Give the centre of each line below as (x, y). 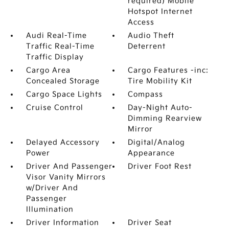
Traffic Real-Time (60, 46)
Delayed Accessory (63, 142)
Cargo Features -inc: (168, 70)
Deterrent (147, 46)
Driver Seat (150, 223)
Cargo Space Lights (64, 94)
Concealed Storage (63, 81)
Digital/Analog (157, 142)
